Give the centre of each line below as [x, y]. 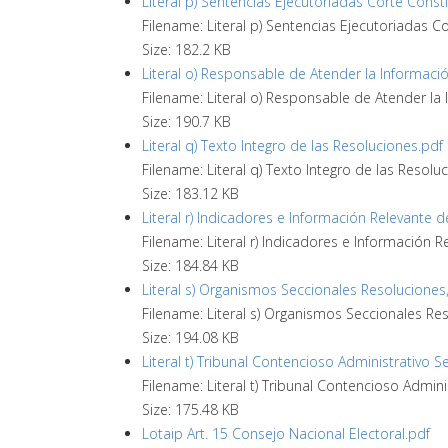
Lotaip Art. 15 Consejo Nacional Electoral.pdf [286, 433]
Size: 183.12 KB [190, 193]
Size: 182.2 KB [186, 49]
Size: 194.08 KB [190, 337]
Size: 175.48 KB [190, 409]
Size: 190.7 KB [186, 121]
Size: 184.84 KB [190, 265]
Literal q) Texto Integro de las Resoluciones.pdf [292, 145]
